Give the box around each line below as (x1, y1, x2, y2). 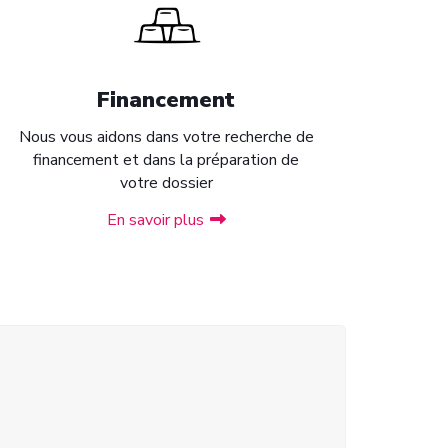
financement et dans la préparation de (33, 149, 299, 171)
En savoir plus (106, 209, 204, 231)
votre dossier (119, 172, 213, 194)
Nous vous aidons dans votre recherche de (18, 126, 314, 148)
